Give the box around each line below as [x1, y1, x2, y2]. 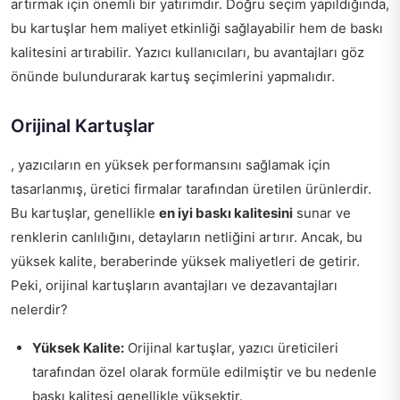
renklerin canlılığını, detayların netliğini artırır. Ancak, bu [11, 228, 362, 246]
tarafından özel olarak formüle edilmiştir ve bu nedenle [32, 362, 377, 380]
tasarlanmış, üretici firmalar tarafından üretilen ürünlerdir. [11, 179, 371, 197]
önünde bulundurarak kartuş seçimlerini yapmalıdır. [11, 67, 335, 85]
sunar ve [293, 204, 351, 221]
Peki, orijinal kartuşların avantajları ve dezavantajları [11, 276, 337, 294]
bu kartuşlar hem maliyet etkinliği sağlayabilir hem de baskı [11, 19, 383, 37]
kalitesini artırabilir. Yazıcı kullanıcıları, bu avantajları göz [11, 43, 364, 61]
